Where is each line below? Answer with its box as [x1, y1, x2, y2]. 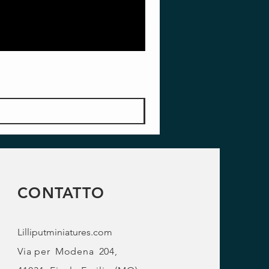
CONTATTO [17, 184, 105, 202]
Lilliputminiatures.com [17, 226, 113, 238]
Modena [55, 246, 94, 258]
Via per [17, 246, 50, 258]
